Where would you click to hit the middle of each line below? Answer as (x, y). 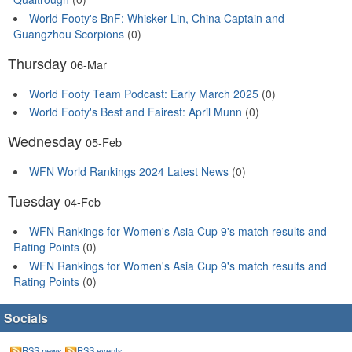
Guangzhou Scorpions (69, 33)
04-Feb (82, 202)
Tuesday (36, 201)
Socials (26, 317)
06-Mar (89, 64)
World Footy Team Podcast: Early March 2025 (144, 93)
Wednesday (47, 141)
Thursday (39, 62)
